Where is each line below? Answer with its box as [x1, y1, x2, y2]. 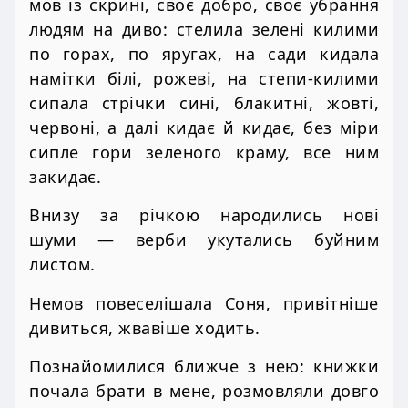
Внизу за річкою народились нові [29, 204, 379, 227]
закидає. [29, 166, 101, 189]
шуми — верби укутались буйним [29, 229, 379, 251]
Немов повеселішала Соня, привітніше [29, 291, 379, 314]
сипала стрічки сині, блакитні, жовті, [29, 92, 379, 115]
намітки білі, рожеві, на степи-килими [29, 67, 379, 90]
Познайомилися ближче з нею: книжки [29, 354, 379, 377]
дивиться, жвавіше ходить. [29, 316, 260, 339]
